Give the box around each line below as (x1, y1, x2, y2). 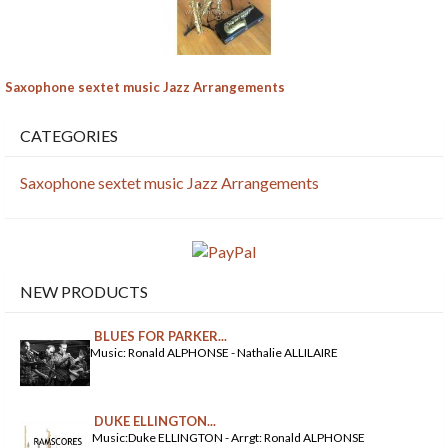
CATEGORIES (20, 126, 118, 146)
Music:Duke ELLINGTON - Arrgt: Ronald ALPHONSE (90, 429, 365, 445)
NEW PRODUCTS (20, 281, 148, 301)
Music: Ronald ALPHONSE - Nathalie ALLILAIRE (90, 344, 338, 360)
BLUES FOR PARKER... (94, 327, 227, 344)
